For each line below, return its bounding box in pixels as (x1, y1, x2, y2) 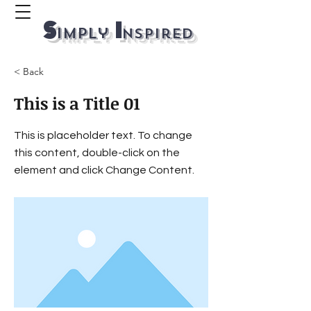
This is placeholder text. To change (14, 130, 192, 141)
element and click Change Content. (14, 165, 194, 176)
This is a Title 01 (14, 92, 140, 115)
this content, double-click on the (14, 147, 180, 158)
